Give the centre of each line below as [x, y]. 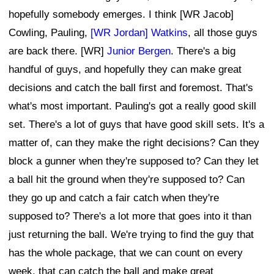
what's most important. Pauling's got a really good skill [132, 106]
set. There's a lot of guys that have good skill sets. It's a [136, 125]
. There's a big [203, 51]
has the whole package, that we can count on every [126, 253]
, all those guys [223, 33]
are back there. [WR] [58, 51]
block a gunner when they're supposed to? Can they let [134, 161]
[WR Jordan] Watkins [139, 33]
